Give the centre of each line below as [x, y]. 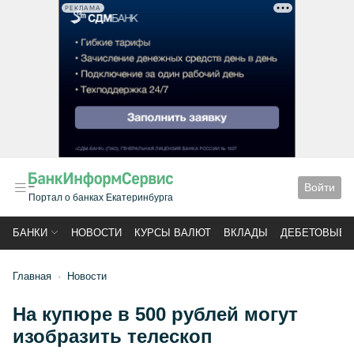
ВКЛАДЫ [246, 233]
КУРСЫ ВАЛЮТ [173, 233]
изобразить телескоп [113, 336]
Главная [32, 276]
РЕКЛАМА [83, 8]
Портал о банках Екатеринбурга [101, 198]
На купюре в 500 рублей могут [155, 314]
